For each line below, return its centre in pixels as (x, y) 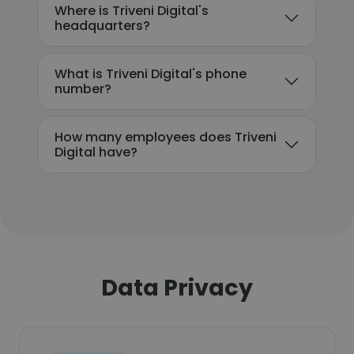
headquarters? (102, 26)
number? (83, 89)
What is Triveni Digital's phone (151, 74)
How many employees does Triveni (166, 137)
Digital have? (96, 152)
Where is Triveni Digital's (132, 11)
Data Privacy (177, 288)
